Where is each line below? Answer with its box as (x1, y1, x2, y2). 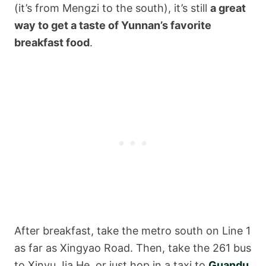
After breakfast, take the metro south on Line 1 (14, 224, 251, 237)
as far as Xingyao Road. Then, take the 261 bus (14, 242, 251, 255)
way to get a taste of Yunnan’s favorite (14, 19, 211, 32)
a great (210, 2, 246, 15)
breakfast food (14, 36, 90, 49)
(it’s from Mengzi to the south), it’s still (14, 2, 210, 15)
